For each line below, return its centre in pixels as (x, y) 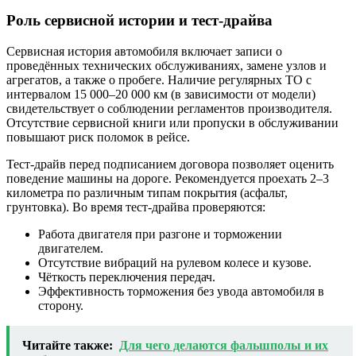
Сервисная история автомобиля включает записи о (144, 51)
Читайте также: (68, 345)
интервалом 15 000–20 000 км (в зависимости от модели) (161, 94)
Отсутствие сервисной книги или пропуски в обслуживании (172, 122)
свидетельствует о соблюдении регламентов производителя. (169, 108)
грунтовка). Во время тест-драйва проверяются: (136, 207)
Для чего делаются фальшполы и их (224, 345)
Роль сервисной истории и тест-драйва (139, 20)
